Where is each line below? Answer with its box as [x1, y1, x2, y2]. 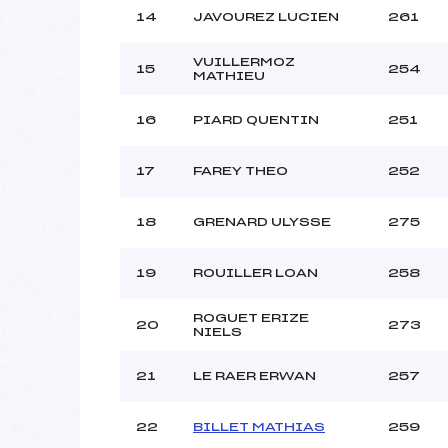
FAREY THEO [193, 164, 288, 177]
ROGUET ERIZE [193, 311, 309, 324]
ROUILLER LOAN [193, 266, 318, 279]
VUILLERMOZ [193, 55, 295, 68]
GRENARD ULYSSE [193, 215, 331, 228]
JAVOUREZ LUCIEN [193, 10, 339, 23]
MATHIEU [193, 69, 265, 82]
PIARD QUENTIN [193, 113, 319, 126]
